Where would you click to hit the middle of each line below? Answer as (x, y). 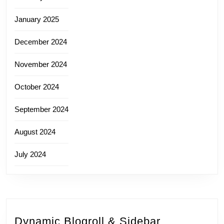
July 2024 (30, 154)
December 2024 (41, 41)
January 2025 (37, 19)
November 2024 (41, 64)
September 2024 (41, 109)
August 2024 (35, 131)
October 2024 (37, 86)
